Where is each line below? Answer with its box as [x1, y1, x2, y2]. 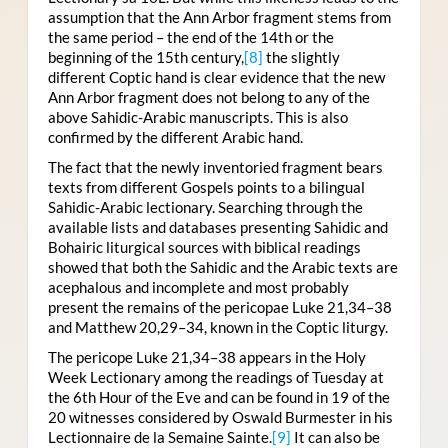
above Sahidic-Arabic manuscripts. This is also [47, 108, 348, 127]
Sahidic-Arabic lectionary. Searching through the [47, 198, 363, 217]
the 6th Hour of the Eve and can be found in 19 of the [47, 388, 390, 407]
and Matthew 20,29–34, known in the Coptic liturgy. [47, 318, 388, 337]
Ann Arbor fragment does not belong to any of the [47, 88, 370, 107]
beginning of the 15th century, [47, 48, 244, 67]
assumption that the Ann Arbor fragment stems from [47, 8, 391, 27]
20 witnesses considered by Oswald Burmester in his [47, 408, 393, 427]
